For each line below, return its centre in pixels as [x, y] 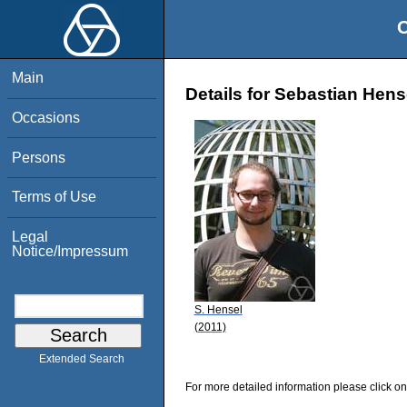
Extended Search [82, 359]
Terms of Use [55, 197]
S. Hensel [218, 309]
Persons [39, 157]
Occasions [46, 117]
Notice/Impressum [70, 251]
